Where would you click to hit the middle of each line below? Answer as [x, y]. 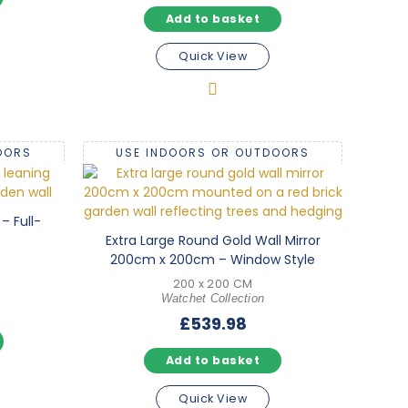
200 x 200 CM [213, 283]
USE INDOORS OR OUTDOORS [213, 152]
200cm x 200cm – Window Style [213, 259]
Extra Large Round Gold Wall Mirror [213, 240]
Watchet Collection [213, 298]
